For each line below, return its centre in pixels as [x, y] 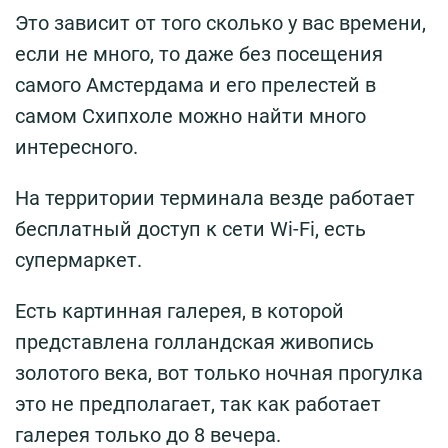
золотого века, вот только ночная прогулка [219, 372]
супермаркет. [78, 259]
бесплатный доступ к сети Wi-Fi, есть [190, 228]
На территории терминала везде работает [215, 197]
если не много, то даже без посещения [199, 53]
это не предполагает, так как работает [198, 403]
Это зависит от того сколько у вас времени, [220, 22]
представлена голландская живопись [194, 341]
